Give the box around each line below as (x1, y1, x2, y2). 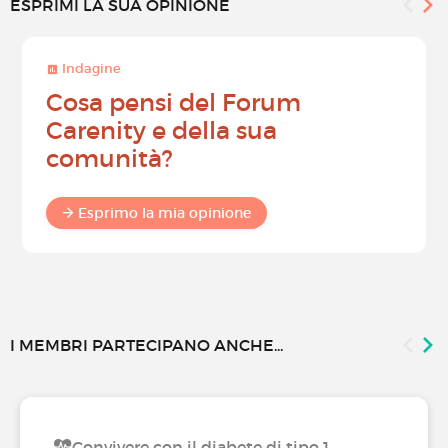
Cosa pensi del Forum (46, 87, 301, 117)
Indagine (59, 59, 121, 77)
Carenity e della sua (46, 115, 277, 145)
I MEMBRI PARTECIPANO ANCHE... (10, 334, 283, 355)
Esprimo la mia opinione (78, 203, 251, 222)
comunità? (46, 143, 173, 173)
